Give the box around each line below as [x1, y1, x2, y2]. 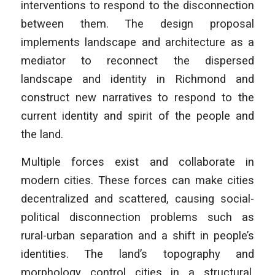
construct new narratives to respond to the [20, 90, 255, 104]
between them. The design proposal [20, 17, 255, 30]
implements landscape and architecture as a [20, 35, 255, 48]
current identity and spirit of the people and [20, 109, 255, 122]
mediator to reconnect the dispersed [20, 53, 255, 67]
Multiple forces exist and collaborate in [20, 155, 255, 169]
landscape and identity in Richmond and [20, 72, 255, 85]
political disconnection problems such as [20, 211, 255, 224]
